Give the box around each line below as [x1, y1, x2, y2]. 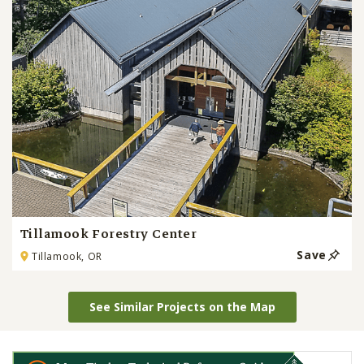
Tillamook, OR [32, 249, 102, 263]
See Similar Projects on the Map [89, 298, 275, 314]
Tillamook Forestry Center [20, 223, 197, 245]
